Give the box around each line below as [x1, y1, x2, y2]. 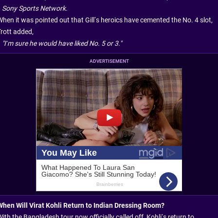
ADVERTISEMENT [89, 58, 129, 64]
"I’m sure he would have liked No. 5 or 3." [2, 39, 122, 48]
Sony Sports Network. [2, 4, 68, 13]
